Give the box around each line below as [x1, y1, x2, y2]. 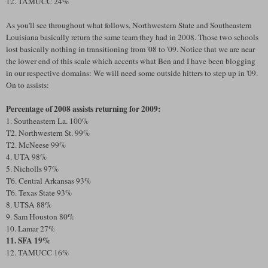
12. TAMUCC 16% [6, 246, 69, 258]
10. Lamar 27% [6, 223, 55, 234]
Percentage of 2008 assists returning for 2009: [6, 102, 160, 115]
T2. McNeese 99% [6, 139, 66, 150]
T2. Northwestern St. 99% [6, 127, 90, 138]
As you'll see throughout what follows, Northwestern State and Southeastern [6, 19, 252, 31]
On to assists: [6, 79, 49, 90]
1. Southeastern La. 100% [6, 115, 89, 126]
